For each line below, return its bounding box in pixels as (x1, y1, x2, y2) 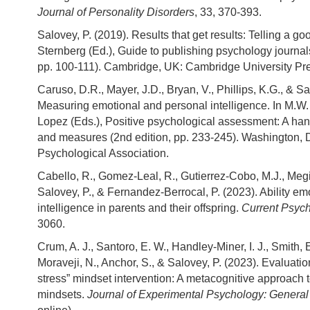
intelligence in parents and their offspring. (37, 201, 239, 214)
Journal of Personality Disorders (37, 6, 194, 18)
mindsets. (37, 288, 87, 300)
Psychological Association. (37, 147, 169, 159)
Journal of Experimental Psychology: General (87, 288, 309, 300)
